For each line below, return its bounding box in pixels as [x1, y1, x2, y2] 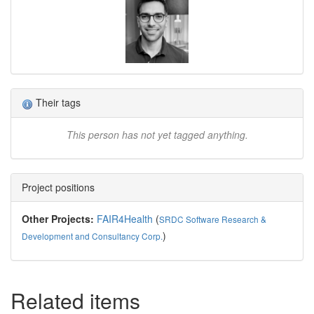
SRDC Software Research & [159, 212, 266, 225]
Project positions [22, 179, 95, 194]
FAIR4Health [97, 211, 153, 226]
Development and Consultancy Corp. [22, 229, 163, 242]
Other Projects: [22, 211, 94, 226]
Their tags [33, 95, 81, 110]
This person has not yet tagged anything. [66, 127, 248, 142]
